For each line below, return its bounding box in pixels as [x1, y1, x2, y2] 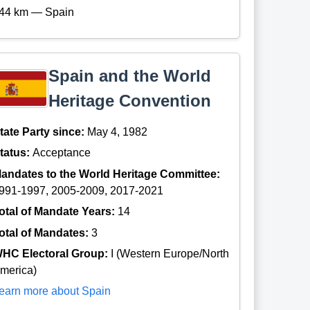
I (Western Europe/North [111, 248, 230, 260]
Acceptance [33, 147, 91, 159]
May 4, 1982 [87, 126, 148, 138]
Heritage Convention [48, 91, 212, 111]
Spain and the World [48, 66, 212, 86]
